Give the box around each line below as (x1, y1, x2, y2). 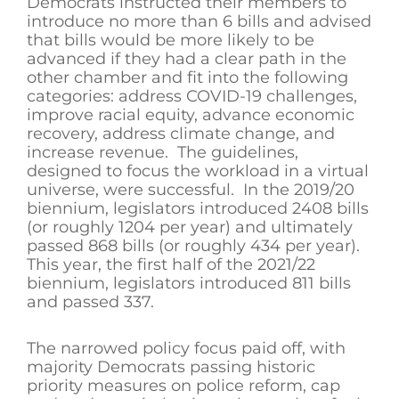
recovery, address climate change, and (27, 123, 335, 143)
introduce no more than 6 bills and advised (27, 11, 371, 31)
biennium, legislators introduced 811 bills (27, 273, 351, 293)
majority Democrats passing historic (27, 357, 315, 378)
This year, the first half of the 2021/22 (27, 254, 315, 274)
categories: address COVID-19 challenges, (27, 85, 357, 106)
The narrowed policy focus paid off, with (27, 338, 346, 359)
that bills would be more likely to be (27, 29, 314, 50)
